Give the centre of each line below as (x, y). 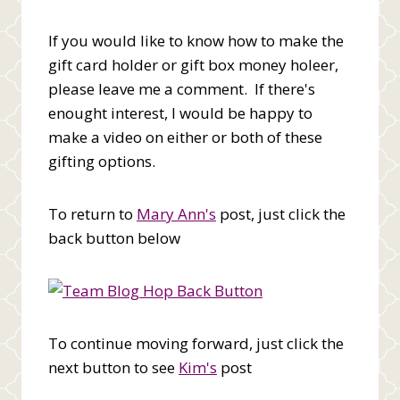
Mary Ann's (176, 213)
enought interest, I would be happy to (180, 112)
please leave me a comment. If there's (182, 88)
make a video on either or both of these (185, 137)
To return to (92, 213)
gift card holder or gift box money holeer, (193, 64)
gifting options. (102, 161)
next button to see (113, 367)
